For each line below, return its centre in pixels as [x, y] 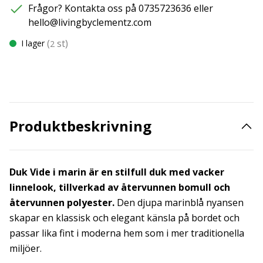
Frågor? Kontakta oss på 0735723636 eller [121, 8]
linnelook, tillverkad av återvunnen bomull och [120, 187]
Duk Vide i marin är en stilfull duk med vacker [117, 172]
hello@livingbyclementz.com [90, 22]
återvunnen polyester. [62, 203]
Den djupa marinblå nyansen [179, 203]
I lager [33, 43]
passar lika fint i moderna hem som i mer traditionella [127, 233]
